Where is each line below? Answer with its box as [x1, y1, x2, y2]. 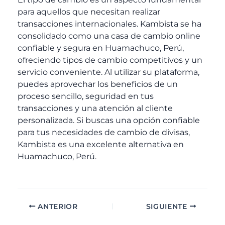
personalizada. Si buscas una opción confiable [18, 116, 200, 126]
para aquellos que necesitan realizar [18, 7, 160, 17]
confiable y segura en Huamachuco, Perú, [18, 43, 184, 53]
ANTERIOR [35, 202, 78, 210]
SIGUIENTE [146, 202, 190, 210]
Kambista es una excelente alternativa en [18, 140, 184, 150]
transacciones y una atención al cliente [18, 103, 173, 114]
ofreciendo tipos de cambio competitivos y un [18, 55, 202, 65]
